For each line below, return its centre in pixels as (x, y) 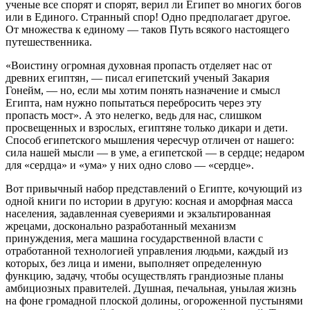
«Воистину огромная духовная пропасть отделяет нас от (139, 66)
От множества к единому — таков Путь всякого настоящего (147, 30)
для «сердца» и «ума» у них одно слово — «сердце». (130, 165)
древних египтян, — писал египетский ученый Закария (137, 78)
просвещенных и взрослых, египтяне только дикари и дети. (147, 128)
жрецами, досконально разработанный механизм (121, 226)
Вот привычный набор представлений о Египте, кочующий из (154, 189)
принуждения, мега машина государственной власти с (134, 239)
